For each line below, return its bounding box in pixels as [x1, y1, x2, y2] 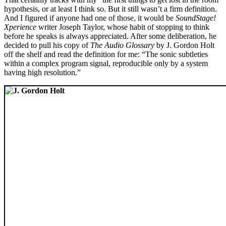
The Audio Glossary [90, 40, 154, 49]
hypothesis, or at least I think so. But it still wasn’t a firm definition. [4, 4, 217, 13]
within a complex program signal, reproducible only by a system [4, 59, 208, 68]
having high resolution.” [4, 68, 81, 77]
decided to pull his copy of [4, 40, 90, 49]
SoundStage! [176, 13, 216, 22]
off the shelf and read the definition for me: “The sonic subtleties [4, 49, 208, 59]
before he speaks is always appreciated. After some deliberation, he [4, 31, 216, 40]
